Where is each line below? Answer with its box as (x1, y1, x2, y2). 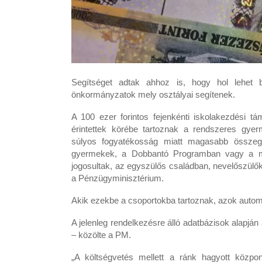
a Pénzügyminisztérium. (71, 173, 164, 184)
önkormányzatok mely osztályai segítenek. (71, 89, 235, 100)
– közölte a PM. (71, 230, 131, 240)
